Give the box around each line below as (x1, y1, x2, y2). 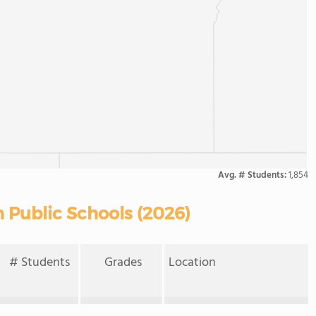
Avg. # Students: (218, 168, 288, 183)
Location (169, 253, 216, 273)
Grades (104, 253, 142, 273)
